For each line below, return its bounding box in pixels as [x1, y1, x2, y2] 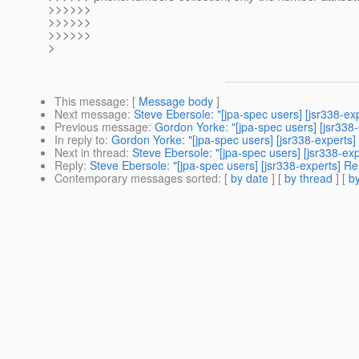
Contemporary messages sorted [54, 170, 218, 187]
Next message [54, 106, 127, 123]
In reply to [54, 131, 105, 148]
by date [231, 170, 268, 187]
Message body [139, 93, 213, 110]
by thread [284, 170, 333, 187]
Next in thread [54, 144, 126, 161]
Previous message [54, 119, 148, 135]
